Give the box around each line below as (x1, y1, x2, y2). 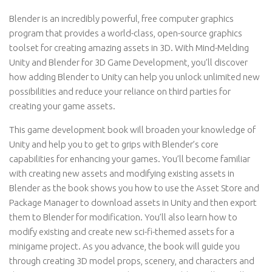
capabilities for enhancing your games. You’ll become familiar (9, 154, 250, 164)
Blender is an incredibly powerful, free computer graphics (9, 13, 234, 24)
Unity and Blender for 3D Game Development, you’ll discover (9, 57, 248, 67)
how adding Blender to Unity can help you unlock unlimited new (9, 72, 260, 82)
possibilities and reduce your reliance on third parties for (9, 86, 231, 97)
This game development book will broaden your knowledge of (9, 124, 256, 135)
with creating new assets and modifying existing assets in (9, 168, 234, 178)
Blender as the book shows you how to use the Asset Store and (9, 183, 259, 193)
